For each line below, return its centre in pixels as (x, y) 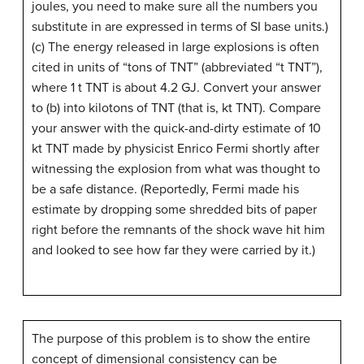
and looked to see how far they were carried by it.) (173, 250)
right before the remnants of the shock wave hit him (178, 230)
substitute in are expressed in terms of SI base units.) (180, 26)
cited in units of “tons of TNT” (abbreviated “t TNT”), (177, 67)
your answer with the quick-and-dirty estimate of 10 (176, 128)
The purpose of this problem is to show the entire (171, 338)
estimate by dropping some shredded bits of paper (174, 209)
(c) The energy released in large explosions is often (175, 47)
